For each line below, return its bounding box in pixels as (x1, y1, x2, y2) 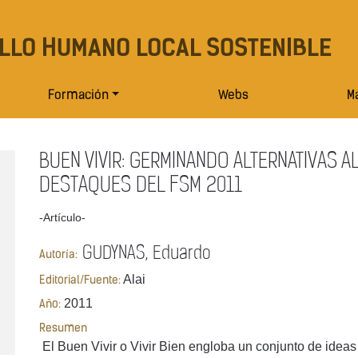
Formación (47, 89, 109, 103)
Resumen (39, 323, 87, 336)
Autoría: (39, 249, 78, 262)
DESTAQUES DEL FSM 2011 (39, 176, 242, 197)
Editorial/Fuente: (39, 274, 121, 287)
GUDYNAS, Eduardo (78, 245, 211, 264)
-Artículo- (39, 211, 86, 225)
